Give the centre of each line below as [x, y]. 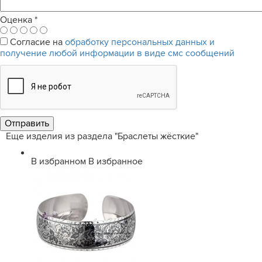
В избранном [58, 161]
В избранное [116, 161]
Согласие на [37, 42]
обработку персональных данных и [140, 42]
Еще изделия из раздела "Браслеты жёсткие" [102, 136]
